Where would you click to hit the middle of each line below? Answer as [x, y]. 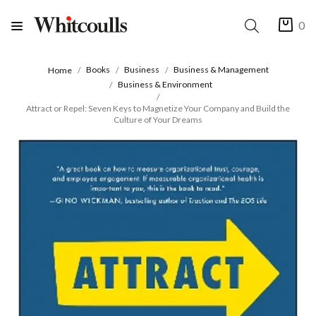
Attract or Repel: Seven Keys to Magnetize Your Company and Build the [158, 108]
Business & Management [221, 70]
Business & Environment [165, 84]
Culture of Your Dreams [158, 119]
